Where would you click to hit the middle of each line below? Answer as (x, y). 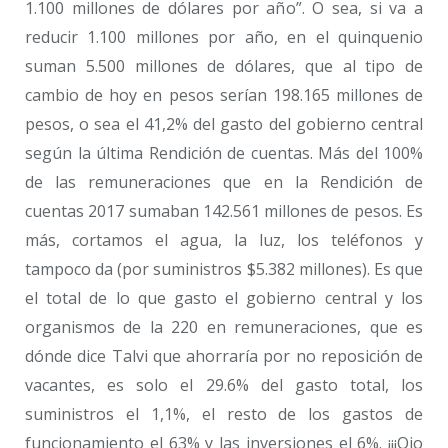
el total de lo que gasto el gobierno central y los (224, 298)
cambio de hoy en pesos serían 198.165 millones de (224, 95)
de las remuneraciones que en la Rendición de (224, 182)
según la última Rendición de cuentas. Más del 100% (224, 153)
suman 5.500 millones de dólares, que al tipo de (224, 66)
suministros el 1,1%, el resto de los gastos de (224, 414)
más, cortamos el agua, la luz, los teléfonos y (224, 240)
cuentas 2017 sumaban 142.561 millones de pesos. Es (224, 211)
